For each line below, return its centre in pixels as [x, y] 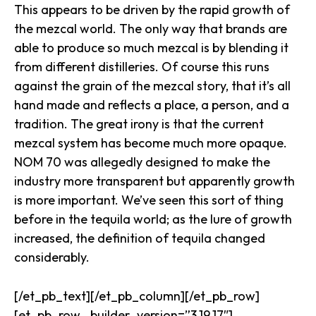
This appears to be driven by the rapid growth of [152, 10]
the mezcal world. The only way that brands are [151, 29]
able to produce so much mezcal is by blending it [151, 48]
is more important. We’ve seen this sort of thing [149, 200]
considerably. [53, 257]
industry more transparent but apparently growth [154, 181]
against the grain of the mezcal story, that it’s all [152, 86]
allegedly [118, 162]
